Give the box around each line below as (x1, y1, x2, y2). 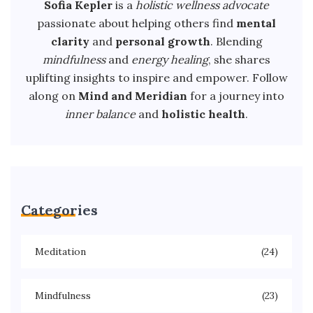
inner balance (65, 106, 136, 121)
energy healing (131, 52, 208, 66)
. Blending (210, 34, 263, 48)
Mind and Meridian (78, 88, 187, 103)
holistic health (161, 106, 245, 121)
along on (29, 88, 78, 103)
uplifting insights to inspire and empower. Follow (25, 70, 288, 85)
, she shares (208, 52, 270, 66)
